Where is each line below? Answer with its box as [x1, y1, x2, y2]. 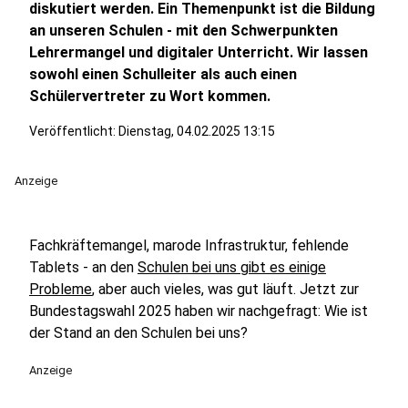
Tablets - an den [29, 259, 138, 276]
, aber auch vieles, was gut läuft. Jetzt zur [92, 280, 359, 298]
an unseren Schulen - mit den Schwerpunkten [29, 22, 338, 39]
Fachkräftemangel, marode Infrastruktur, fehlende [29, 237, 349, 254]
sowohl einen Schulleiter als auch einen [29, 66, 297, 83]
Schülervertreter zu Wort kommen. [29, 87, 270, 105]
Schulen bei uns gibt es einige [138, 259, 326, 276]
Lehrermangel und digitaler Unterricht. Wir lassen [29, 44, 368, 61]
